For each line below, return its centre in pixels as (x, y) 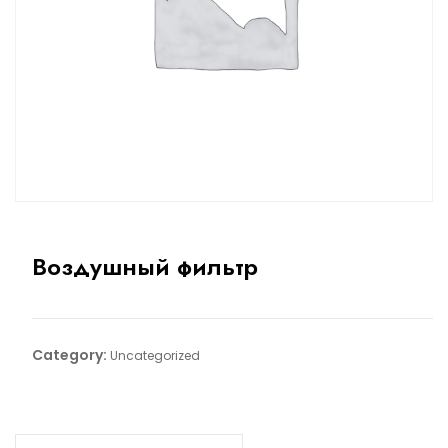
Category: (70, 355)
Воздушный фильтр (144, 267)
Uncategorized (154, 356)
